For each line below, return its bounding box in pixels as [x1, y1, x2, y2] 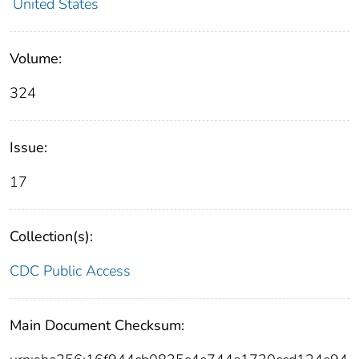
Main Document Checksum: [10, 316, 184, 336]
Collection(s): [10, 227, 93, 247]
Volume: [10, 49, 62, 69]
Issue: [10, 138, 47, 158]
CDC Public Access [10, 261, 131, 281]
